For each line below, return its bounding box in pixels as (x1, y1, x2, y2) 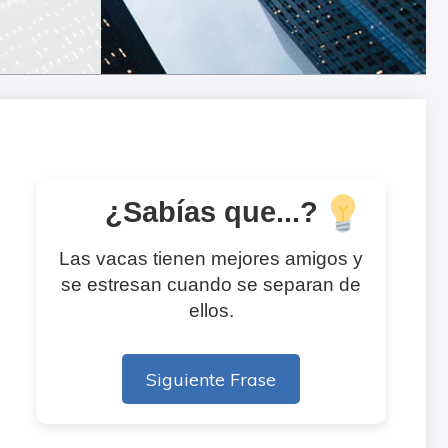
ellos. (188, 300, 234, 322)
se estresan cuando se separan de (61, 274, 361, 296)
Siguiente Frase (146, 368, 276, 391)
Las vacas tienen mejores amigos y (59, 248, 363, 270)
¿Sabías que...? (104, 196, 318, 229)
